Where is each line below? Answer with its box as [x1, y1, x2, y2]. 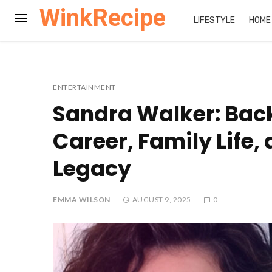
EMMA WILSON [53, 195, 110, 204]
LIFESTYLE [194, 15, 235, 25]
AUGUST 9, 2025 [132, 195, 191, 204]
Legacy [53, 154, 131, 183]
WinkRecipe [39, 4, 166, 32]
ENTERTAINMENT [53, 83, 116, 92]
